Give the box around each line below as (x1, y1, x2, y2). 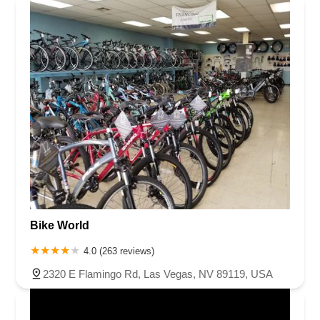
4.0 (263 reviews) (84, 246, 154, 257)
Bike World (30, 219, 89, 232)
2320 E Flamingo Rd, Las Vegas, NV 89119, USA (43, 268, 273, 281)
